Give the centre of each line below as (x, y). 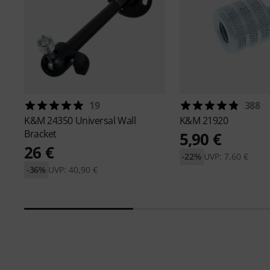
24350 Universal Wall (92, 121)
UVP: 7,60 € (226, 157)
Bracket (40, 134)
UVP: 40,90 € (73, 170)
